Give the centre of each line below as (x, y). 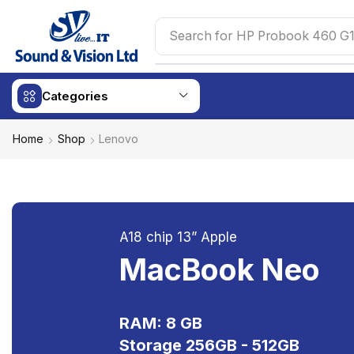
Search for (201, 36)
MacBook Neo (220, 269)
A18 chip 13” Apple (179, 237)
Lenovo (119, 139)
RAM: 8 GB (161, 323)
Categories (75, 96)
